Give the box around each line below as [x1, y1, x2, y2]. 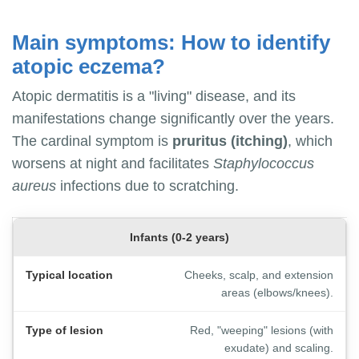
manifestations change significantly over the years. [12, 111, 334, 127]
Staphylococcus [213, 155, 314, 172]
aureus [12, 178, 56, 195]
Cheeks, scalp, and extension [184, 268, 333, 282]
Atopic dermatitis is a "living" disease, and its [12, 88, 296, 105]
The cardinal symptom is [12, 133, 172, 150]
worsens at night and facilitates [12, 155, 213, 172]
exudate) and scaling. [224, 341, 333, 355]
